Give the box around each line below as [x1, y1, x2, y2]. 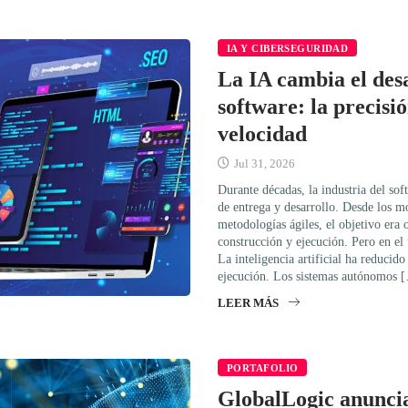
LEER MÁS [218, 295, 279, 310]
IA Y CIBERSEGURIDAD [227, 42, 349, 54]
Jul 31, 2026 [231, 156, 295, 170]
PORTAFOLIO [227, 362, 299, 373]
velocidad [218, 121, 307, 146]
